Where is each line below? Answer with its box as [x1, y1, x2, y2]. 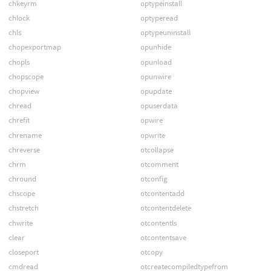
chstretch [8, 203, 39, 214]
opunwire [140, 71, 171, 82]
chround [8, 174, 36, 184]
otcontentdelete [140, 203, 191, 214]
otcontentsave [140, 232, 186, 243]
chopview [8, 85, 39, 96]
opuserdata [140, 100, 178, 111]
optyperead [140, 13, 178, 24]
